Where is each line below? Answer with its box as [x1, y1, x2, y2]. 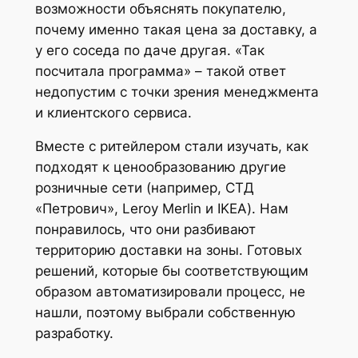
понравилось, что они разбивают [34, 221, 256, 238]
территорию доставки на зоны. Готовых [34, 242, 302, 259]
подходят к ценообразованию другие [34, 159, 286, 176]
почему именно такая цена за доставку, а [34, 21, 317, 38]
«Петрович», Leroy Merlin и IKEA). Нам [34, 201, 288, 217]
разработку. [34, 325, 113, 342]
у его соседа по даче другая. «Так [34, 42, 265, 58]
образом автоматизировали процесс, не [34, 284, 305, 300]
